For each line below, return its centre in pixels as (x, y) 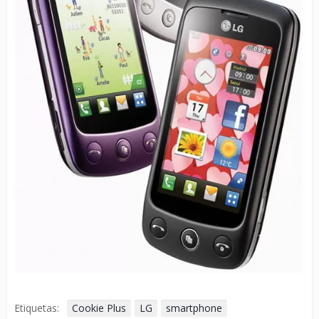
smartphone (194, 308)
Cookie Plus (99, 308)
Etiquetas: (37, 308)
